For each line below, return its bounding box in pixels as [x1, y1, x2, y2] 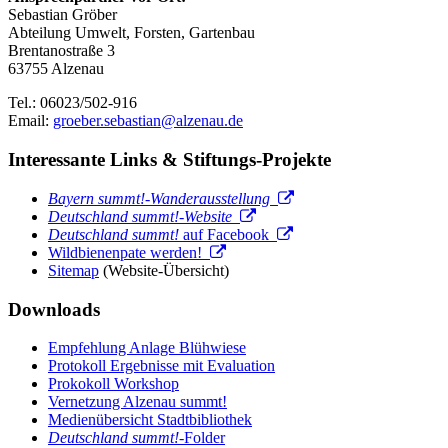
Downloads [8, 298, 100, 320]
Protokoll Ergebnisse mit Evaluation [48, 357, 275, 375]
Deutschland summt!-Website [48, 207, 240, 225]
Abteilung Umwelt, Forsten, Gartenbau [8, 24, 255, 42]
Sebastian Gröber [8, 6, 117, 24]
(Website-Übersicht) [99, 261, 229, 279]
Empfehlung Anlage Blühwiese [48, 339, 246, 357]
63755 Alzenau [8, 60, 104, 78]
